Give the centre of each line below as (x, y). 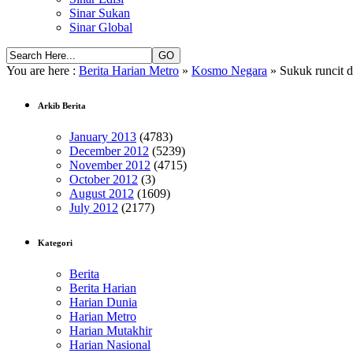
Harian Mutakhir (111, 330)
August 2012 (102, 193)
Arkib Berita (62, 105)
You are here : (43, 71)
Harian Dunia (103, 302)
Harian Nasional (110, 344)
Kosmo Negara (229, 71)
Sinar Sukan (100, 13)
